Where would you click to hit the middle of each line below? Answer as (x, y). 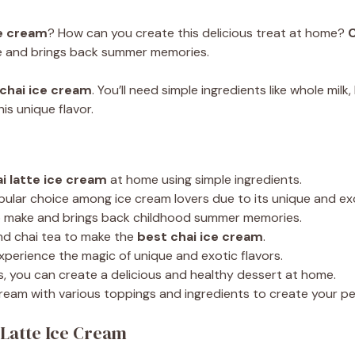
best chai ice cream (200, 237)
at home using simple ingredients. (204, 179)
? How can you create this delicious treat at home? (198, 33)
